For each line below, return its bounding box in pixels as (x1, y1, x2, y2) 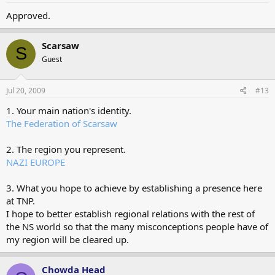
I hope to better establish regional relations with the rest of (6, 207, 255, 220)
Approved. (6, 9, 50, 21)
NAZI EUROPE (6, 156, 65, 168)
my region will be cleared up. (6, 233, 129, 246)
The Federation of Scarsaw (6, 117, 117, 130)
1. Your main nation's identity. (6, 104, 131, 117)
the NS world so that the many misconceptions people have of (6, 220, 268, 233)
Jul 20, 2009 (6, 85, 45, 96)
